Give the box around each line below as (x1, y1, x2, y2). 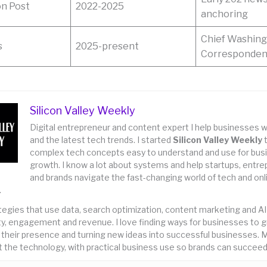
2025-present (76, 41, 139, 52)
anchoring (201, 8, 250, 20)
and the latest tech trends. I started (30, 135, 173, 145)
